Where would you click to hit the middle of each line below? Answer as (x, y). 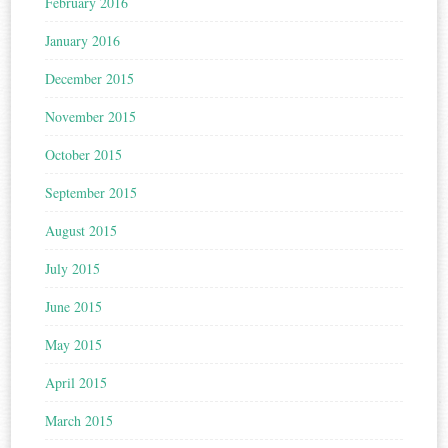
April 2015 (76, 383)
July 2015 (73, 269)
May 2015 (74, 345)
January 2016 (83, 41)
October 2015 (84, 155)
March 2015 (79, 421)
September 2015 (91, 193)
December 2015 (90, 79)
